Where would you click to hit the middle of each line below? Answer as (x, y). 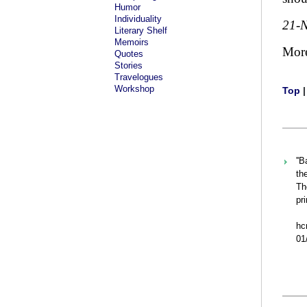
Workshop (134, 89)
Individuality (138, 19)
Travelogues (139, 77)
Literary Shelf (141, 30)
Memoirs (132, 42)
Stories (128, 65)
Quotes (129, 54)
